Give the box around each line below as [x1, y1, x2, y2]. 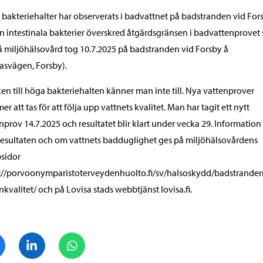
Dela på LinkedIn [45, 232, 111, 244]
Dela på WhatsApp [85, 232, 157, 244]
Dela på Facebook [5, 232, 75, 244]
